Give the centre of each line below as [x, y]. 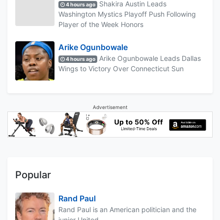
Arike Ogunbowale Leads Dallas [149, 58]
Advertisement [110, 107]
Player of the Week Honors [101, 24]
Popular [33, 175]
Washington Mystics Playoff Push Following [127, 14]
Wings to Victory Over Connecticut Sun [121, 68]
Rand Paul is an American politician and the [127, 210]
